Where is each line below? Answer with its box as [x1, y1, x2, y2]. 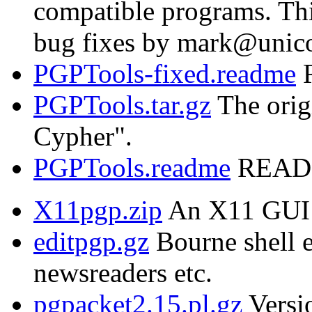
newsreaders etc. [33, 258, 212, 288]
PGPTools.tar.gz [33, 90, 211, 120]
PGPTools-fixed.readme [33, 58, 296, 89]
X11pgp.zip [33, 195, 162, 226]
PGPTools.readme [33, 153, 231, 183]
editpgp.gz [33, 226, 149, 257]
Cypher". [33, 121, 132, 152]
